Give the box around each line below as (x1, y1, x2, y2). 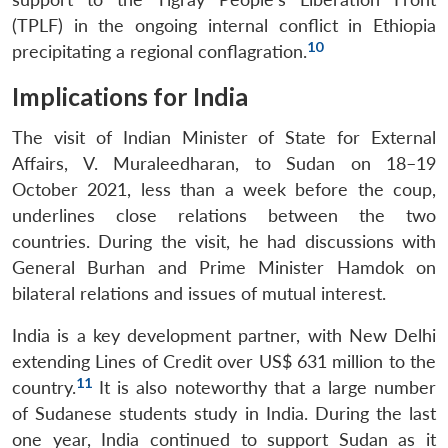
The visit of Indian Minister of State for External (12, 126, 436, 148)
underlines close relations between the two (12, 204, 436, 226)
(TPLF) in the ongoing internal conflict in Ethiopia (12, 14, 436, 36)
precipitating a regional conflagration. (12, 40, 307, 62)
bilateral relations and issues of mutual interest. (12, 282, 386, 304)
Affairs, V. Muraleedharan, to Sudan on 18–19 (12, 152, 436, 174)
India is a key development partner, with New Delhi (12, 324, 436, 346)
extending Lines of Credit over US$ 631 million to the (12, 350, 436, 372)
